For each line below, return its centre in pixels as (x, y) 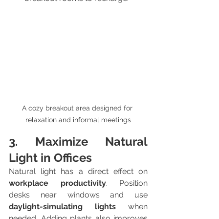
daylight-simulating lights (62, 206)
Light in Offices (50, 157)
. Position (127, 183)
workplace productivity (57, 183)
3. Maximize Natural (78, 141)
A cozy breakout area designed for (78, 108)
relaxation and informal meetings (78, 120)
